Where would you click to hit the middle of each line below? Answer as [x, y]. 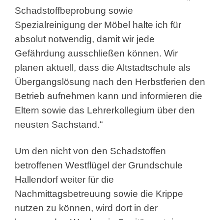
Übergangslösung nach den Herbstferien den [110, 82]
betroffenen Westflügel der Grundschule [99, 165]
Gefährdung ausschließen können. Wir [96, 53]
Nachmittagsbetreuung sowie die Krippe [99, 193]
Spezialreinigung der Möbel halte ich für [98, 25]
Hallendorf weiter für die [64, 179]
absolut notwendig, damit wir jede [85, 39]
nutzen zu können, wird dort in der [86, 208]
